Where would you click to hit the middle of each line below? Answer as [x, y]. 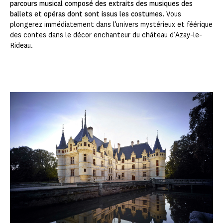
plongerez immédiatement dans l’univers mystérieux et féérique [111, 25]
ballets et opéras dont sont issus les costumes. [88, 14]
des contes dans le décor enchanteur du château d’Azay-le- [106, 35]
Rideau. [22, 46]
